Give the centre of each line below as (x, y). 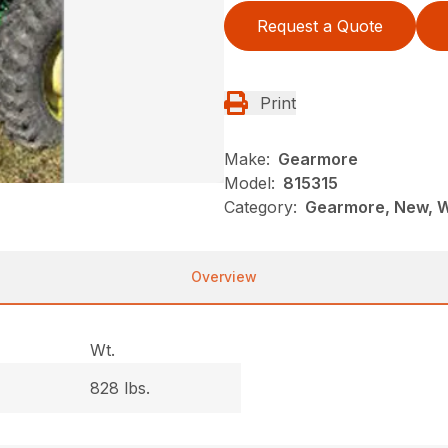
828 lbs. (120, 388)
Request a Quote (320, 26)
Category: (260, 207)
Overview (224, 277)
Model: (249, 183)
